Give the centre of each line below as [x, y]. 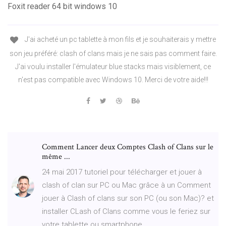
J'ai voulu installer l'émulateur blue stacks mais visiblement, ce [113, 66]
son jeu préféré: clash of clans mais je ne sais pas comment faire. [113, 53]
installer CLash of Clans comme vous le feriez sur [126, 211]
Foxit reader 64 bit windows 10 [62, 7]
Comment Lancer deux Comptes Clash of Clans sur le [128, 147]
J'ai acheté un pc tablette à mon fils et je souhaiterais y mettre [120, 40]
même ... [56, 156]
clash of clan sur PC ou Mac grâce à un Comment [126, 185]
